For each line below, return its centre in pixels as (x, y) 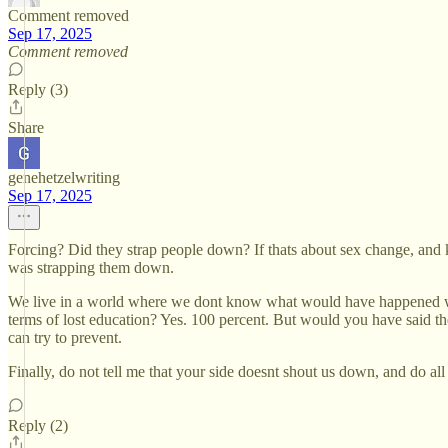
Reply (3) (38, 89)
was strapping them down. (91, 267)
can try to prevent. (65, 337)
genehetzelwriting (64, 177)
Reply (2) (38, 425)
